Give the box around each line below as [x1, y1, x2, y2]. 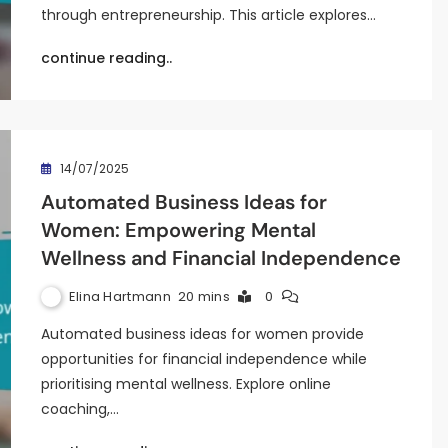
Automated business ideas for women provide [40, 324, 364, 344]
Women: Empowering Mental [40, 217, 316, 243]
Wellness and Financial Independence [40, 245, 401, 271]
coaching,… [40, 399, 119, 419]
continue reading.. [40, 48, 172, 68]
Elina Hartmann [68, 286, 171, 306]
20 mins [177, 287, 230, 306]
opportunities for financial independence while [40, 349, 367, 369]
